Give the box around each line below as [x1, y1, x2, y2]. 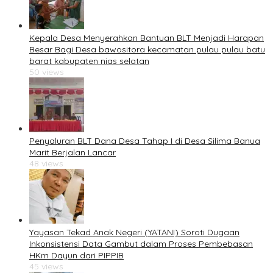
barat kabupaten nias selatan [29, 55, 149, 67]
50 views [29, 66, 64, 78]
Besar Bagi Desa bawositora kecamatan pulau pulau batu [29, 44, 265, 55]
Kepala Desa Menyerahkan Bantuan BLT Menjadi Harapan [29, 32, 264, 44]
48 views [29, 158, 63, 169]
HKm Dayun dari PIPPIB [29, 250, 124, 261]
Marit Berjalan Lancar [29, 147, 116, 158]
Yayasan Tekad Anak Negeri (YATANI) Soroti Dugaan [29, 227, 239, 238]
